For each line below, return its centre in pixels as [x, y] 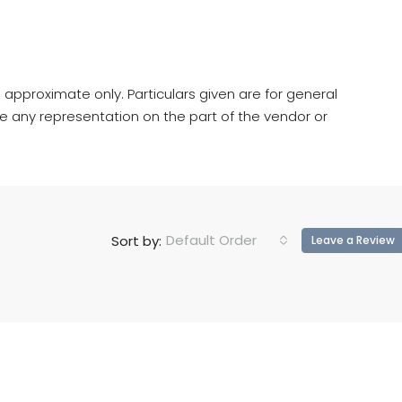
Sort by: [136, 240]
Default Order [211, 240]
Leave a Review [353, 240]
